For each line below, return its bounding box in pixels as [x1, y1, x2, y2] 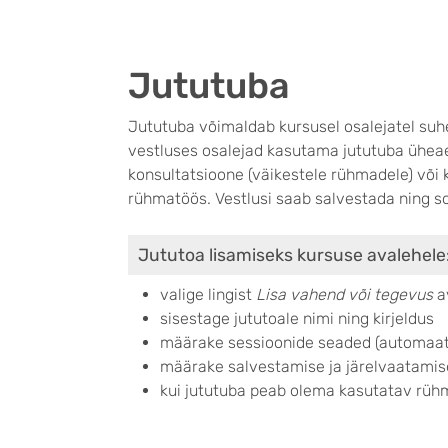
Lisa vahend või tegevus [256, 285, 433, 304]
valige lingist [160, 285, 256, 304]
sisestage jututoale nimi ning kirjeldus [160, 309, 434, 328]
